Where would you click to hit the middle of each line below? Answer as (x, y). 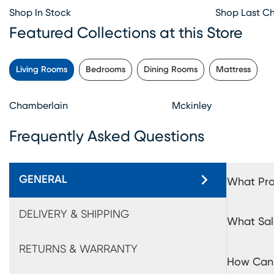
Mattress (233, 69)
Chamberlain (39, 106)
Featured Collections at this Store (126, 33)
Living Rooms (42, 69)
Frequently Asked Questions (107, 136)
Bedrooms (106, 69)
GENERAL (43, 180)
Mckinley (192, 106)
